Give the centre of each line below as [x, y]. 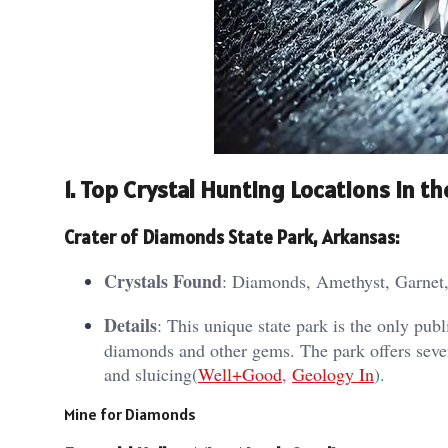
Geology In [333, 373]
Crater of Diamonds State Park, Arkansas [229, 237]
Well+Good [240, 373]
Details [130, 324]
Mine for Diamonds [130, 413]
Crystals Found [163, 280]
